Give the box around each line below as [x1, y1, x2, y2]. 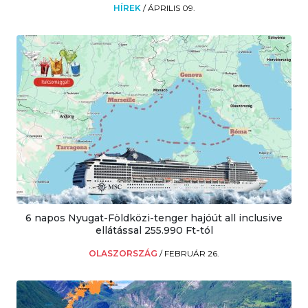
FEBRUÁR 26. [164, 247, 219, 258]
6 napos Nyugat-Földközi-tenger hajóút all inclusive [25, 211, 283, 224]
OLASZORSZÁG [89, 247, 159, 258]
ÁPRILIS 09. [147, 2, 195, 13]
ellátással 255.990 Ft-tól [95, 223, 213, 236]
